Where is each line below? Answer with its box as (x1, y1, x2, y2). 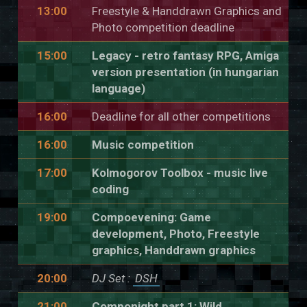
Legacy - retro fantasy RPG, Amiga (92, 48, 280, 62)
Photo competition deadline (92, 20, 235, 34)
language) (92, 81, 146, 95)
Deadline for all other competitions (92, 109, 271, 123)
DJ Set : (92, 271, 134, 285)
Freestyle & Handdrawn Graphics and (92, 3, 282, 18)
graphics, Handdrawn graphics (92, 243, 256, 257)
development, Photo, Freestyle (92, 226, 260, 241)
